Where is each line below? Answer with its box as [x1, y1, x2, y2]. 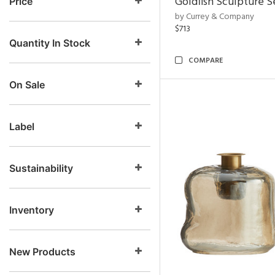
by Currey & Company [175, 10, 254, 24]
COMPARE [188, 55, 223, 67]
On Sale [9, 79, 45, 91]
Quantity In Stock [9, 37, 90, 49]
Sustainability [9, 162, 73, 174]
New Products [9, 246, 76, 258]
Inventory [9, 204, 54, 216]
